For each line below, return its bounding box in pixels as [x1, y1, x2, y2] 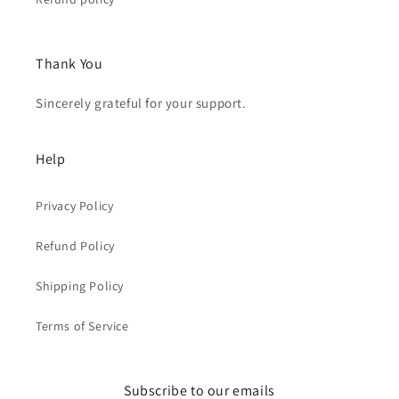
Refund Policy [36, 238, 115, 254]
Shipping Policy [36, 278, 124, 294]
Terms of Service [36, 318, 129, 334]
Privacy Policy [36, 198, 114, 214]
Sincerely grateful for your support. [36, 94, 247, 111]
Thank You [36, 54, 103, 73]
